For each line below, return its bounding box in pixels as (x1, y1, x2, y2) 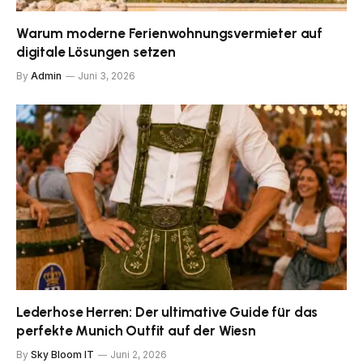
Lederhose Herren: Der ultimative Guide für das (16, 304, 318, 321)
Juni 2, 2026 (110, 348, 167, 361)
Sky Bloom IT (31, 348, 94, 361)
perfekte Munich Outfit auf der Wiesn (16, 322, 256, 340)
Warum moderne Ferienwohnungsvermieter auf (16, 24, 323, 41)
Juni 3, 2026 (78, 69, 135, 82)
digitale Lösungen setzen (16, 43, 176, 60)
